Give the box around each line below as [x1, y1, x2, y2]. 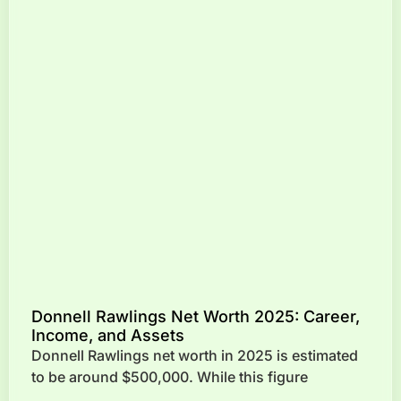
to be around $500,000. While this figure [31, 367, 308, 386]
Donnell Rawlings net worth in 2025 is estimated [31, 346, 358, 364]
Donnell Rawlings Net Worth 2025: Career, [31, 306, 360, 326]
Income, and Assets [31, 325, 184, 345]
